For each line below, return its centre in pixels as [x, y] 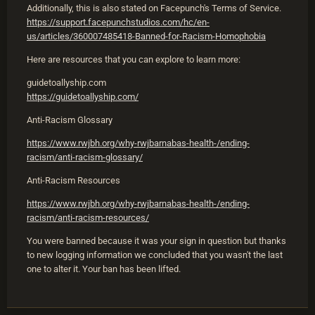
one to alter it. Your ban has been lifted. [104, 269]
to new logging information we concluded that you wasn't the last [155, 255]
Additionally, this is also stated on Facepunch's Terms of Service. [156, 8]
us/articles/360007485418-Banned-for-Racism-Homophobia [146, 37]
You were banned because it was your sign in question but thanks [156, 241]
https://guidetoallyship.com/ [83, 97]
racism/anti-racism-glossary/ [85, 157]
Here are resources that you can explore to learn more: [134, 60]
